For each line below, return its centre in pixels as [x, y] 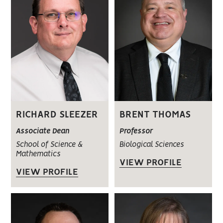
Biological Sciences [151, 145]
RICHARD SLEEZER [57, 115]
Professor [136, 132]
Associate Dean [43, 132]
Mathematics [38, 155]
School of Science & [50, 145]
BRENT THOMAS [155, 115]
